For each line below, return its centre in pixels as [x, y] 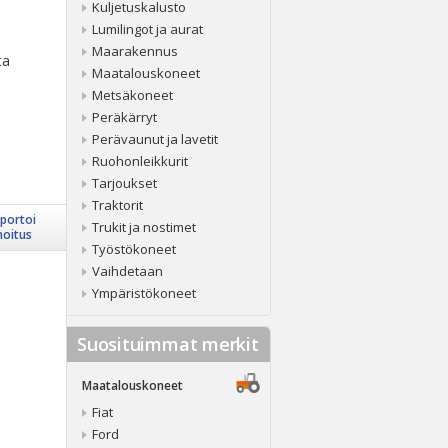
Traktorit [117, 205]
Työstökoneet [134, 249]
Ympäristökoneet [144, 293]
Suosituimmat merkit [168, 344]
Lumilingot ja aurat [147, 29]
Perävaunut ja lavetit [155, 139]
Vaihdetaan [127, 271]
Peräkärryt [124, 117]
